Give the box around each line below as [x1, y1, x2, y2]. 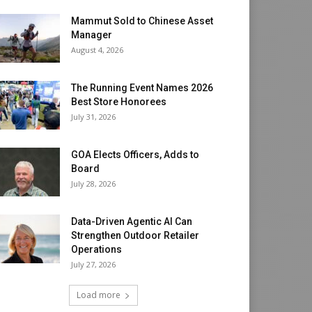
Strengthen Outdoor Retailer [71, 230, 199, 242]
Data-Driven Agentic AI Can [71, 216, 192, 228]
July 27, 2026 [71, 259, 116, 270]
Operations [71, 244, 122, 256]
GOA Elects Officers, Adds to [71, 149, 199, 161]
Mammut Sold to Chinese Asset [71, 15, 213, 27]
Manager [71, 29, 112, 41]
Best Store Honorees [71, 96, 166, 108]
